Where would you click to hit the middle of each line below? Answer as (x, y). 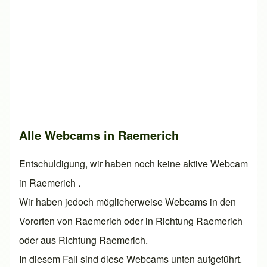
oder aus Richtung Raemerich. (83, 240)
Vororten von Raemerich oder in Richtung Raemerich (131, 221)
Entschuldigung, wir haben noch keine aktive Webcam (133, 164)
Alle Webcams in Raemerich (99, 135)
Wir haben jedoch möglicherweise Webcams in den (128, 202)
